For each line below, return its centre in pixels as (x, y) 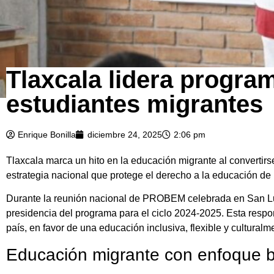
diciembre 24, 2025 (125, 134)
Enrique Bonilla (47, 134)
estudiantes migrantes (135, 104)
